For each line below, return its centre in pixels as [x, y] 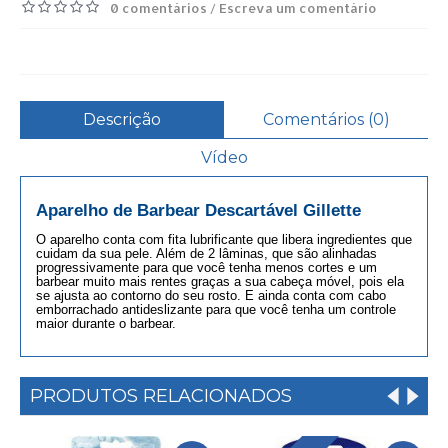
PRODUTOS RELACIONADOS [161, 395]
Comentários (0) [326, 119]
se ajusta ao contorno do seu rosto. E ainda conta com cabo [211, 295]
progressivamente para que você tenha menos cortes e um [206, 267]
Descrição [122, 119]
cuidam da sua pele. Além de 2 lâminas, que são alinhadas [206, 253]
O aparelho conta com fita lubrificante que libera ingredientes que [224, 239]
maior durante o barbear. [106, 323]
